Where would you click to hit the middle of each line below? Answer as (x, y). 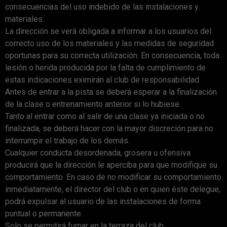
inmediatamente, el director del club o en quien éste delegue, (113, 189)
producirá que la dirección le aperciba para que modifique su (111, 165)
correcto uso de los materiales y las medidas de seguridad (109, 43)
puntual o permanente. (44, 213)
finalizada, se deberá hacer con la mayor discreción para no (109, 128)
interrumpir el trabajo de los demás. (67, 140)
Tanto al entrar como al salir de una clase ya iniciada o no (105, 116)
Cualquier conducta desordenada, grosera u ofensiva (98, 153)
